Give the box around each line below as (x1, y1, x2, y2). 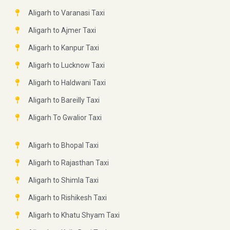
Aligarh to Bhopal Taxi (28, 141, 99, 150)
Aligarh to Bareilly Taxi (28, 96, 100, 105)
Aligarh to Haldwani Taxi (28, 79, 106, 87)
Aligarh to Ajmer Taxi (28, 26, 96, 35)
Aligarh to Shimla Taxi (28, 176, 99, 185)
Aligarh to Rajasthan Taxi (28, 159, 109, 167)
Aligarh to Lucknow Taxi (28, 61, 105, 70)
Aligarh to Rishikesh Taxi (28, 194, 107, 202)
